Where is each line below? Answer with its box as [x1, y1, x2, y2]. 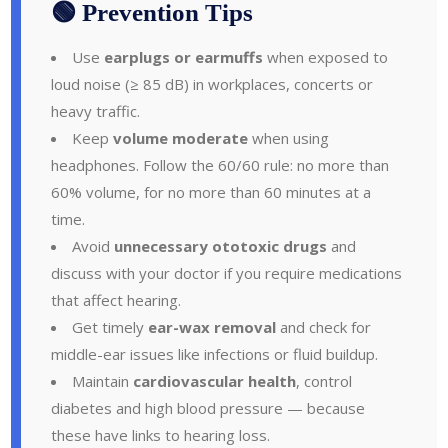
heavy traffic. [51, 100, 141, 121]
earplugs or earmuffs [104, 46, 264, 67]
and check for [276, 316, 372, 337]
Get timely [72, 316, 149, 337]
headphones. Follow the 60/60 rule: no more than [51, 154, 390, 175]
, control [296, 370, 353, 391]
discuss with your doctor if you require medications [51, 262, 403, 283]
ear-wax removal [148, 316, 277, 337]
